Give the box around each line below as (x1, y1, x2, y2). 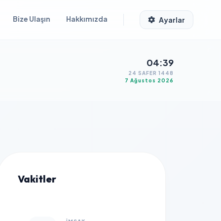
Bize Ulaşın (13, 14, 50, 23)
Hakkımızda (66, 14, 108, 23)
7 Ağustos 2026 (125, 77, 174, 83)
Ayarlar (159, 15, 185, 24)
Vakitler (17, 173, 56, 185)
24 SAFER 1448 (128, 70, 174, 76)
